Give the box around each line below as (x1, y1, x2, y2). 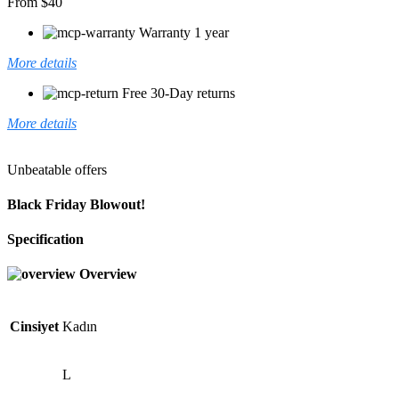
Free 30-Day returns (122, 85, 235, 101)
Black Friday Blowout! (7, 196, 145, 212)
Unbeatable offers (7, 161, 107, 177)
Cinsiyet (10, 318, 59, 334)
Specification (7, 232, 84, 248)
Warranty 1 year (139, 24, 229, 40)
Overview (79, 266, 137, 282)
